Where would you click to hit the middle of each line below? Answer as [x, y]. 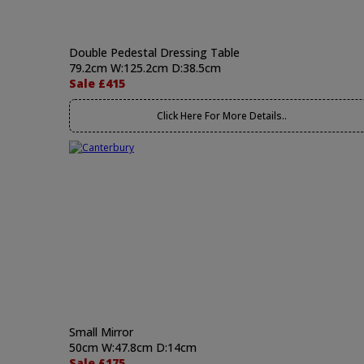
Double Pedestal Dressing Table [154, 52]
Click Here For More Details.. [221, 116]
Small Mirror [101, 332]
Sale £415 [97, 83]
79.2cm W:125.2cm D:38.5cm [145, 68]
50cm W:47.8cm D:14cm [133, 347]
